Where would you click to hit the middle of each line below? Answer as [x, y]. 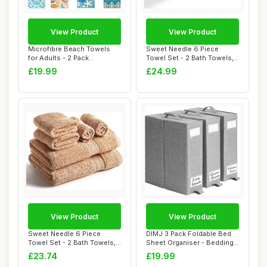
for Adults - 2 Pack [58, 58]
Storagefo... [165, 252]
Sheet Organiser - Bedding [190, 243]
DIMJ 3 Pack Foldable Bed [189, 234]
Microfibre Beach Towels [69, 49]
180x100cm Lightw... [61, 67]
